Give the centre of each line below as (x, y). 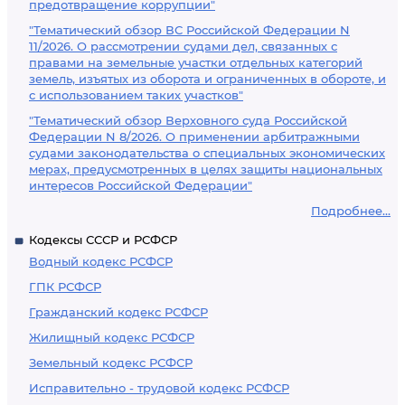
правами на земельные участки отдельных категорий (196, 62)
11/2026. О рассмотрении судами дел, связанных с (183, 46)
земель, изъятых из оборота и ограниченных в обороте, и (207, 79)
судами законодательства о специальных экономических (207, 153)
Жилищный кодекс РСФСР (112, 337)
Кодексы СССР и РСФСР (103, 240)
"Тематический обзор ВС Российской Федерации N (189, 30)
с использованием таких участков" (136, 95)
